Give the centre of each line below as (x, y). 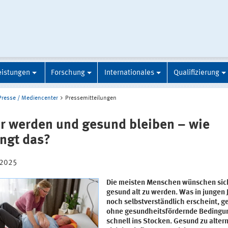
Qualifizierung (196, 73)
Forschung (68, 73)
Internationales (129, 73)
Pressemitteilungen (91, 98)
